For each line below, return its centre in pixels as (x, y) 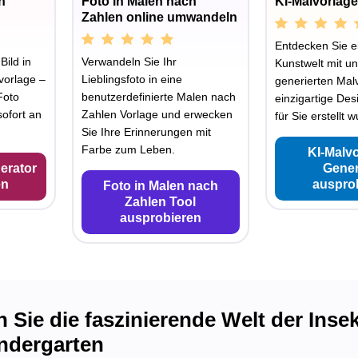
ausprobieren (160, 217)
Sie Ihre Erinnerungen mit (147, 131)
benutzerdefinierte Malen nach (159, 96)
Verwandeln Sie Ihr (129, 61)
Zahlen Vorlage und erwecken (157, 114)
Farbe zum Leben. (129, 149)
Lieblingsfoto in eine (132, 79)
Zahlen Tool (161, 201)
